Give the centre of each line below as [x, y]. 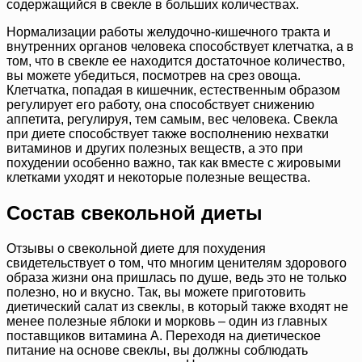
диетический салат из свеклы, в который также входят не [177, 306]
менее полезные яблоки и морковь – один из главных [167, 321]
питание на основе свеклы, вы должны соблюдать [157, 350]
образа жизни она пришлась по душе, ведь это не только [177, 277]
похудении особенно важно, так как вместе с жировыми [174, 163]
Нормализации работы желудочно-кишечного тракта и [168, 32]
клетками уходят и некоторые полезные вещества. [158, 178]
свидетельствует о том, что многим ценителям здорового [177, 263]
